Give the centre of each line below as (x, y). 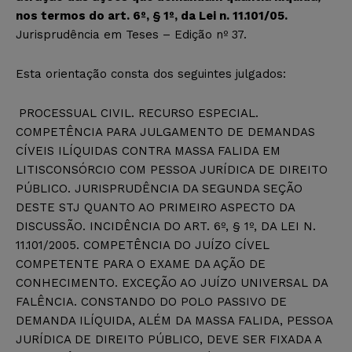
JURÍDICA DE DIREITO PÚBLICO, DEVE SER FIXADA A (169, 339)
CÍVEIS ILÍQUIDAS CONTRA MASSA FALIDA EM (148, 150)
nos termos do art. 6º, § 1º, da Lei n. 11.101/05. (152, 15)
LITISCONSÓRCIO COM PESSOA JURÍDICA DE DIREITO (172, 169)
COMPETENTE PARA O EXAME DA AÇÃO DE (141, 264)
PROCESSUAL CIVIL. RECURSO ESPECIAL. (139, 113)
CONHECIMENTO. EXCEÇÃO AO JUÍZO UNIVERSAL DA (172, 282)
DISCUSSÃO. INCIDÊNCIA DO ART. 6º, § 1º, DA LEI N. (166, 226)
